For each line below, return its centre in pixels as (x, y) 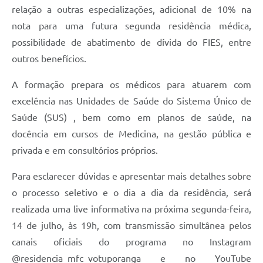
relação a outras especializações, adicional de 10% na (131, 10)
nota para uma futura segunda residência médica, (131, 26)
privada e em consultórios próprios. (85, 151)
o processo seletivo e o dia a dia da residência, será (131, 193)
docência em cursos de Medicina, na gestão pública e (131, 134)
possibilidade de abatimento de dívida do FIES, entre (131, 43)
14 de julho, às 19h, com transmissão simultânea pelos (131, 226)
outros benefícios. (49, 59)
